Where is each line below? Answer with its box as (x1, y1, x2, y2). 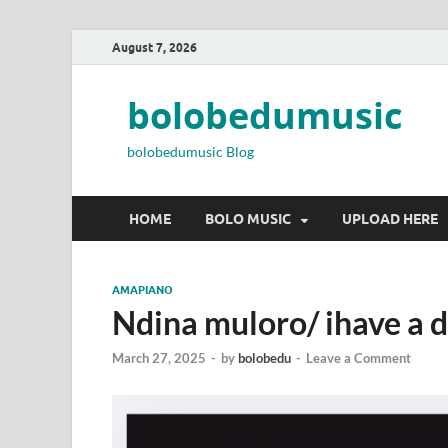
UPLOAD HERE (342, 210, 438, 227)
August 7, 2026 (112, 39, 197, 55)
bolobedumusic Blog (127, 143, 254, 160)
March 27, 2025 (112, 350, 206, 367)
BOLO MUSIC (205, 210, 291, 227)
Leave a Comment (306, 350, 411, 367)
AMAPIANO (112, 283, 173, 297)
